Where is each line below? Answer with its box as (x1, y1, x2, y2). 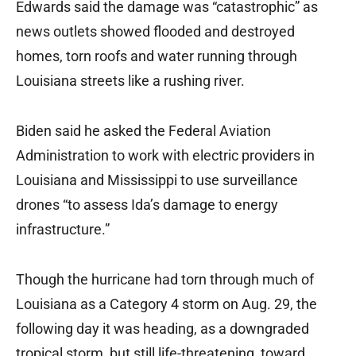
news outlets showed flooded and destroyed (16, 23, 295, 41)
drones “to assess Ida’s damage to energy (16, 196, 278, 214)
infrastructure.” (16, 221, 110, 238)
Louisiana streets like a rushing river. (16, 72, 245, 90)
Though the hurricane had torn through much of (16, 271, 314, 288)
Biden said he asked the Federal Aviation (16, 122, 271, 140)
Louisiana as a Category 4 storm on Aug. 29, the (16, 296, 317, 313)
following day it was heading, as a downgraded (16, 320, 309, 338)
